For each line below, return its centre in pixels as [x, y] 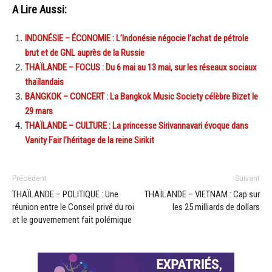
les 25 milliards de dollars [216, 207]
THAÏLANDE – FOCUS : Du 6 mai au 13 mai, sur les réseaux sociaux [141, 67]
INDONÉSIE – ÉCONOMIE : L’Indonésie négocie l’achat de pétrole [137, 38]
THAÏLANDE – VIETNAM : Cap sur [202, 194]
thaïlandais [44, 82]
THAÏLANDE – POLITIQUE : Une [65, 194]
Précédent [29, 178]
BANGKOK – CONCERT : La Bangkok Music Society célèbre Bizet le [141, 96]
